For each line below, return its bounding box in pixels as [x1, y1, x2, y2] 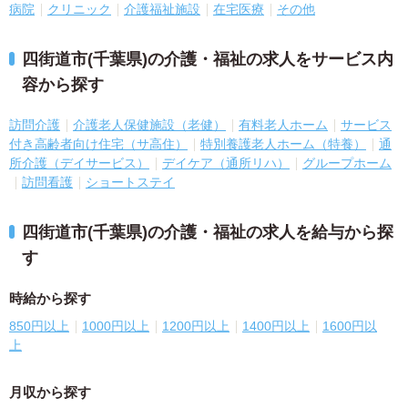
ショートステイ [86, 175, 175, 190]
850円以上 [9, 319, 69, 334]
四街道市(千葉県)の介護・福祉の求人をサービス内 [22, 50, 393, 69]
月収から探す [9, 384, 91, 401]
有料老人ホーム [239, 117, 328, 133]
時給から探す [9, 291, 91, 307]
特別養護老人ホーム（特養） [200, 137, 366, 152]
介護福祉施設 [124, 2, 200, 17]
